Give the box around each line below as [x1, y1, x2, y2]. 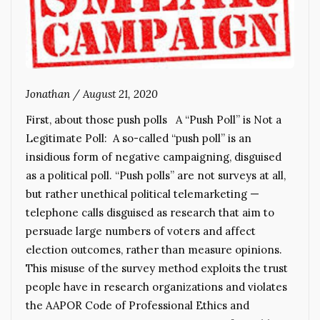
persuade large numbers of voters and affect [26, 224, 256, 238]
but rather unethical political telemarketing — [26, 186, 259, 201]
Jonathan [26, 86, 70, 101]
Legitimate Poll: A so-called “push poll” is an [26, 131, 251, 145]
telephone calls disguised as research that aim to [26, 205, 274, 219]
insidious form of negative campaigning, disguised [26, 149, 281, 164]
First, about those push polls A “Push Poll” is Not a [26, 112, 281, 126]
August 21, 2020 [83, 86, 158, 101]
